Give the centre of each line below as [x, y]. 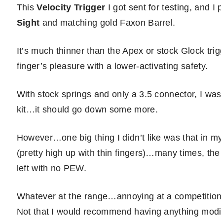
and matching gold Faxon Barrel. [108, 23]
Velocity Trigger [71, 7]
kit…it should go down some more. [87, 110]
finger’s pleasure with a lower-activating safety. [112, 66]
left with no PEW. [52, 168]
